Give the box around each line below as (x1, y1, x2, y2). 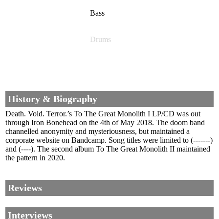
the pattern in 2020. (5, 153, 65, 162)
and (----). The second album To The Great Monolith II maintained (5, 145, 210, 153)
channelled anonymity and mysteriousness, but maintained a (5, 127, 190, 136)
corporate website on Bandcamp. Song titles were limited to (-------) (5, 136, 213, 145)
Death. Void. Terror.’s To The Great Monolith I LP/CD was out (5, 109, 200, 118)
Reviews (8, 182, 42, 194)
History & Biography (8, 93, 97, 105)
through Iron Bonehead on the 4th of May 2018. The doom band (5, 118, 205, 127)
